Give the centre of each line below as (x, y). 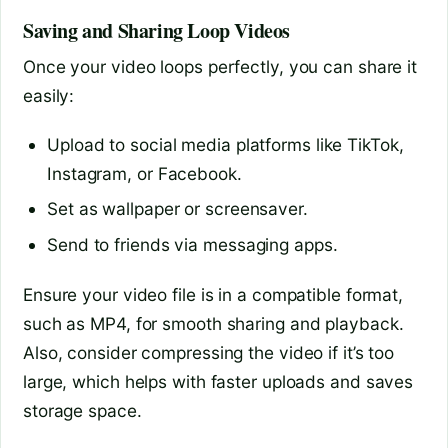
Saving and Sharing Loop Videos (156, 30)
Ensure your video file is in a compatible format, (213, 294)
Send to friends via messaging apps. (192, 245)
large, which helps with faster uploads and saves (218, 381)
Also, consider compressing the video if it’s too (209, 352)
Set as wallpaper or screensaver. (177, 209)
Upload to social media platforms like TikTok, (225, 144)
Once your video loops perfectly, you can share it (220, 66)
